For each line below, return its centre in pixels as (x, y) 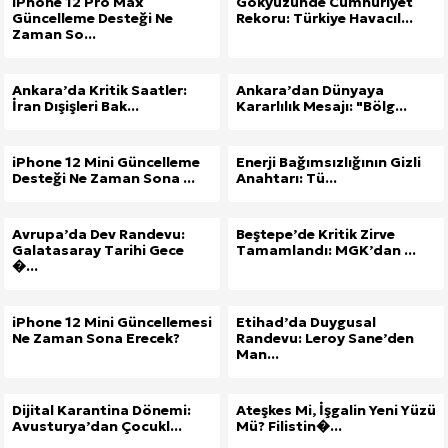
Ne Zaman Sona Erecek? (96, 337)
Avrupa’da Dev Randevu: (98, 233)
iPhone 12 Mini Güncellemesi (112, 321)
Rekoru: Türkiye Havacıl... (324, 17)
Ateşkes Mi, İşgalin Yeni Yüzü (336, 409)
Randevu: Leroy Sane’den (325, 337)
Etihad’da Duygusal (306, 321)
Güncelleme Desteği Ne (92, 17)
